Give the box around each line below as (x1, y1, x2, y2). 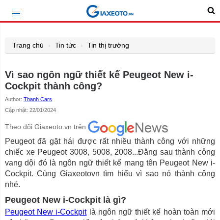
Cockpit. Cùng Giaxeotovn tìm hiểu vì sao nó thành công (5, 169, 215, 178)
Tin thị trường (87, 41, 129, 49)
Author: (5, 96, 24, 102)
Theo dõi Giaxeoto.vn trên (5, 123, 86, 131)
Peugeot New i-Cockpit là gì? (5, 195, 126, 205)
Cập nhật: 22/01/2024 (5, 107, 56, 113)
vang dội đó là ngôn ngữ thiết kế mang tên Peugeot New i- (5, 159, 215, 167)
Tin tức (55, 41, 76, 49)
